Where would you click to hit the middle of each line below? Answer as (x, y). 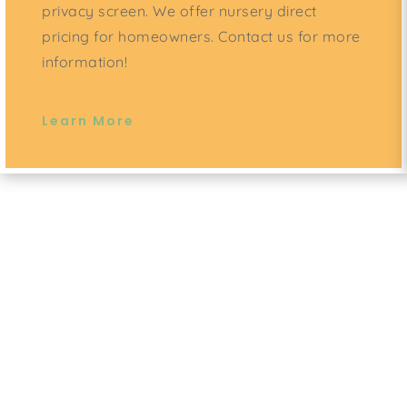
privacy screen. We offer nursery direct (179, 11)
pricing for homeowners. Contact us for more (201, 37)
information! (84, 62)
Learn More (88, 121)
